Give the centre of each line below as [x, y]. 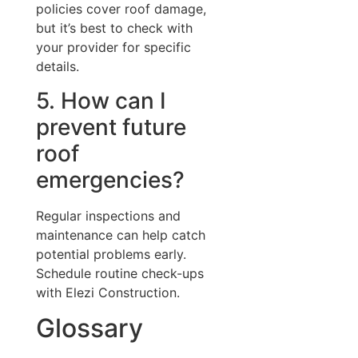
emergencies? [110, 179]
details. [57, 67]
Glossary [89, 328]
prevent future [111, 127]
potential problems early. [111, 254]
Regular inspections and [108, 215]
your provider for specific [113, 48]
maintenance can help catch [120, 235]
